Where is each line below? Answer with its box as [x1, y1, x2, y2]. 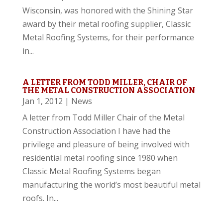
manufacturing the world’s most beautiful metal [22, 179, 201, 190]
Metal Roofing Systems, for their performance [22, 32, 194, 43]
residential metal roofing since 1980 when [22, 152, 178, 163]
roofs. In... [22, 193, 58, 204]
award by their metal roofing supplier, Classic [22, 18, 191, 29]
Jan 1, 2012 [22, 96, 63, 107]
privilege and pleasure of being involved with [22, 139, 190, 150]
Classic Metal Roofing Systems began [22, 166, 161, 177]
